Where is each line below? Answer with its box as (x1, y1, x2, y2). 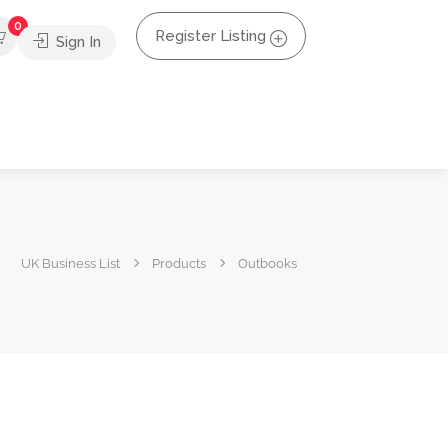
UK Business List (21, 255, 120, 271)
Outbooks (238, 255, 297, 271)
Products (152, 255, 206, 271)
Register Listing (155, 27, 266, 45)
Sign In (52, 32, 101, 51)
